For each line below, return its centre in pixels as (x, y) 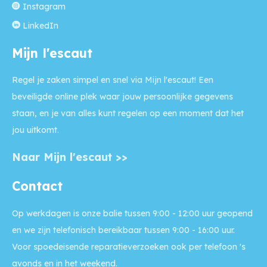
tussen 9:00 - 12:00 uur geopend (187, 213)
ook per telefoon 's (207, 246)
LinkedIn (41, 25)
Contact (41, 186)
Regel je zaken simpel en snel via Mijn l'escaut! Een (113, 80)
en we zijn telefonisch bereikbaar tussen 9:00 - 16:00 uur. (123, 230)
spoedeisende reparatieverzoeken (101, 246)
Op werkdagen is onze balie (67, 213)
